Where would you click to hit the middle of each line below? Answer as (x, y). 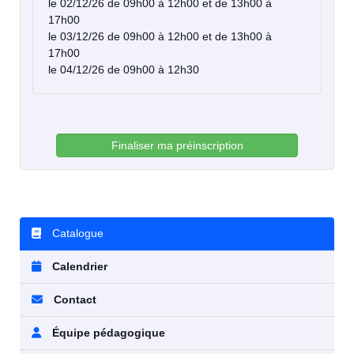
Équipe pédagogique (107, 333)
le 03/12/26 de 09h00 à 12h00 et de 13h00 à (160, 37)
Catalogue (76, 233)
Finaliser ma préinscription (177, 146)
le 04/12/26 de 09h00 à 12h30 (124, 70)
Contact (73, 300)
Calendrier (78, 267)
